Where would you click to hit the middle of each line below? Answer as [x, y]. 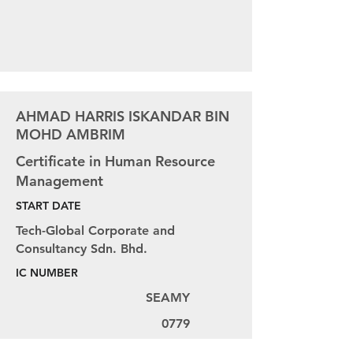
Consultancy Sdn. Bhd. [82, 249]
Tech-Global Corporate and [95, 230]
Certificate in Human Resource [115, 161]
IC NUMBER [47, 273]
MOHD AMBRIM [71, 134]
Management [59, 181]
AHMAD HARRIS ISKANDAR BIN [123, 116]
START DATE [48, 206]
